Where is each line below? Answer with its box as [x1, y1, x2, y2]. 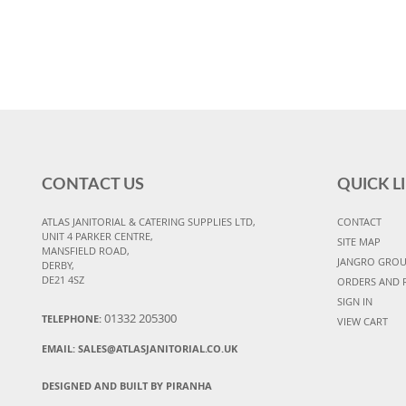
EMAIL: [42, 342, 78, 356]
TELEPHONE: [42, 312, 104, 326]
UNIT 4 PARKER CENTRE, [42, 229, 153, 244]
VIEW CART [336, 314, 388, 329]
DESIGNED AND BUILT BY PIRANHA [42, 379, 212, 393]
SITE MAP [336, 235, 381, 249]
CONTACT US [42, 177, 144, 194]
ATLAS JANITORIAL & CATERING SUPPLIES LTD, [42, 215, 256, 229]
